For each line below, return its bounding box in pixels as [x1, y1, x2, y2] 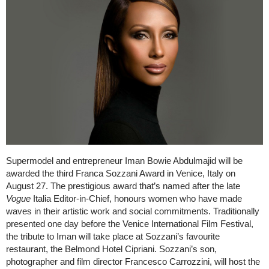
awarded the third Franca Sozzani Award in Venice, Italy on [6, 168, 235, 179]
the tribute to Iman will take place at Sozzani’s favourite [6, 231, 220, 242]
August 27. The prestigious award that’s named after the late [6, 181, 240, 192]
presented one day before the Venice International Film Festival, [6, 219, 253, 229]
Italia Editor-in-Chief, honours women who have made [33, 193, 242, 204]
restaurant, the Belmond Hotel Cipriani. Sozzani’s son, [6, 244, 217, 255]
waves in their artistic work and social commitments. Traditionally [6, 206, 259, 217]
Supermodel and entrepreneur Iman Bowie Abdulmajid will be [6, 156, 243, 166]
